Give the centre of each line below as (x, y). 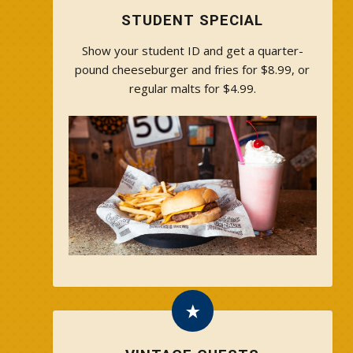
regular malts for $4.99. (192, 88)
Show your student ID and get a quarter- (192, 50)
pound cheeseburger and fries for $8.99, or (193, 69)
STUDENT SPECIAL (193, 20)
